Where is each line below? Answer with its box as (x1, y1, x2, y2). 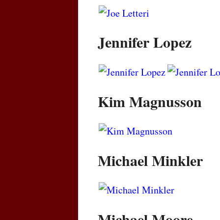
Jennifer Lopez (98, 31, 192, 53)
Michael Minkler (98, 149, 203, 171)
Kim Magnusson (98, 90, 202, 112)
